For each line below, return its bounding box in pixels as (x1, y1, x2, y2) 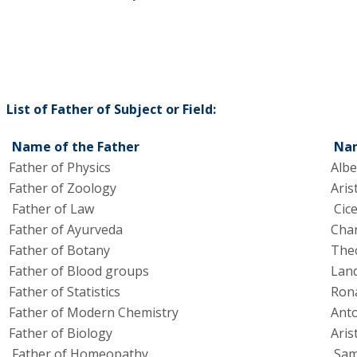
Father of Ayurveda (9, 221, 123, 239)
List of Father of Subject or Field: (6, 100, 216, 119)
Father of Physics (9, 159, 111, 177)
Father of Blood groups (9, 262, 149, 280)
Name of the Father (9, 138, 139, 156)
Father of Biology (9, 324, 112, 343)
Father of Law (9, 200, 94, 218)
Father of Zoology (9, 179, 116, 198)
